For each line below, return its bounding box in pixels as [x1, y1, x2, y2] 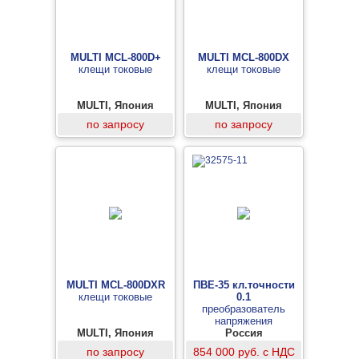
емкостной [218, 339, 269, 351]
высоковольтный [204, 327, 284, 339]
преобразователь [202, 303, 285, 315]
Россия [224, 327, 263, 339]
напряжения [215, 315, 272, 327]
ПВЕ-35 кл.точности [192, 279, 295, 291]
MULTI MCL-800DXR [66, 279, 165, 291]
